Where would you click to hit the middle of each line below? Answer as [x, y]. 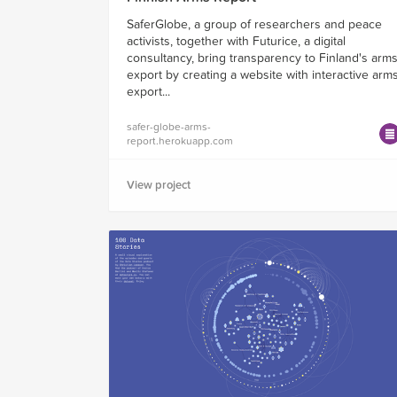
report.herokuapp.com [180, 140]
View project [159, 185]
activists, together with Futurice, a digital [236, 41]
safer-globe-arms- [169, 126]
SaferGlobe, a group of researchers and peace [254, 24]
